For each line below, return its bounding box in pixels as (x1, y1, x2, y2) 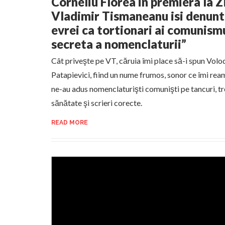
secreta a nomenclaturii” (51, 37, 186, 51)
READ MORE (51, 119, 88, 126)
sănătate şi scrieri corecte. (51, 98, 142, 107)
